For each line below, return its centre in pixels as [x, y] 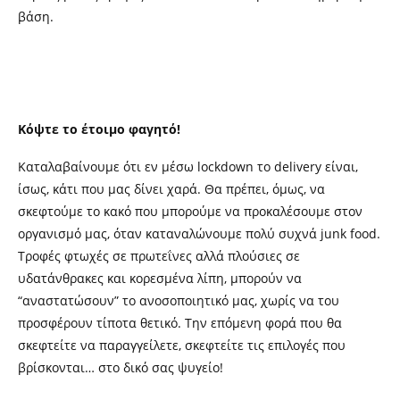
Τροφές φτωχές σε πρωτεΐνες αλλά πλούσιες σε [159, 256]
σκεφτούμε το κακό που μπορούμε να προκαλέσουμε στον [190, 211]
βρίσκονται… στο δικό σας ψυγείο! [121, 367]
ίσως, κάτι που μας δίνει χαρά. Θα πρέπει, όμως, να [171, 189]
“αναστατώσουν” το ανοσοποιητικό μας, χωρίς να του [179, 300]
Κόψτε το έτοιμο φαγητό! [99, 129]
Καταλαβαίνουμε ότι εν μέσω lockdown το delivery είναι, [188, 167]
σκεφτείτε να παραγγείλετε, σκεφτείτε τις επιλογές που [182, 345]
